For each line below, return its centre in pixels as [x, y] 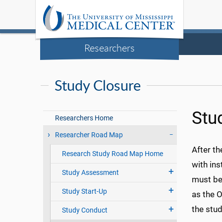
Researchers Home [84, 118]
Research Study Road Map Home [112, 154]
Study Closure [98, 85]
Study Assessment [90, 173]
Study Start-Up [84, 192]
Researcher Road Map [89, 135]
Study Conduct [84, 210]
